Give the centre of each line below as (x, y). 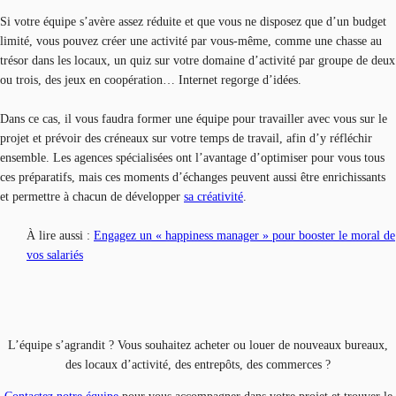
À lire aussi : (60, 236)
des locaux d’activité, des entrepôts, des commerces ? (198, 365)
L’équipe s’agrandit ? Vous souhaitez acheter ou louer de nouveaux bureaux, (198, 346)
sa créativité (213, 197)
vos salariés (55, 255)
